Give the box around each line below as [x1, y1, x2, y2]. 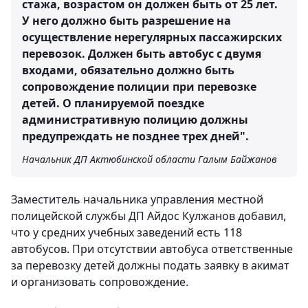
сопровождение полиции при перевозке [22, 79, 256, 94]
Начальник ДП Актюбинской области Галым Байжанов [22, 153, 277, 166]
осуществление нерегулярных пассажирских [22, 30, 282, 45]
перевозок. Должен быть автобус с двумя [22, 46, 261, 61]
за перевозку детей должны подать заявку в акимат [11, 258, 289, 273]
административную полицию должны [22, 112, 248, 127]
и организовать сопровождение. [11, 274, 188, 289]
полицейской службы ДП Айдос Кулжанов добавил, [11, 208, 286, 223]
